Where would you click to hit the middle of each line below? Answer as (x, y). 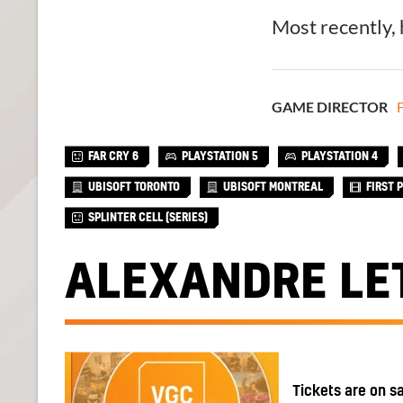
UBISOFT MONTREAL (273, 188)
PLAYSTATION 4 (340, 157)
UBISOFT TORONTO (134, 188)
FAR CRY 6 (113, 157)
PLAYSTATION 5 (220, 157)
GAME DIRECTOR (330, 107)
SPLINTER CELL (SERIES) (148, 218)
